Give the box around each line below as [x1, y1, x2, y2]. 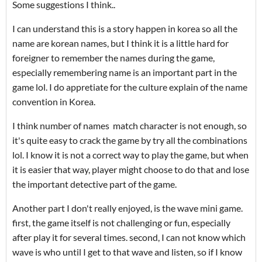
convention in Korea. [12, 95, 95, 107]
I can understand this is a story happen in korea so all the [12, 22, 237, 34]
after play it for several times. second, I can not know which [12, 231, 246, 243]
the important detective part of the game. [12, 178, 177, 189]
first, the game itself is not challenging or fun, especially [12, 216, 230, 228]
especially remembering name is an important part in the [12, 66, 237, 78]
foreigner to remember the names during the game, [12, 51, 215, 63]
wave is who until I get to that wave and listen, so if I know [12, 246, 242, 257]
